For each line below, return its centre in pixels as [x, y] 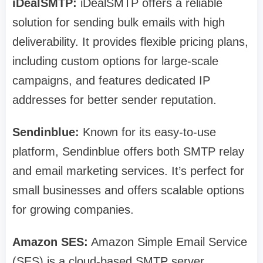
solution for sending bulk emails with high [119, 23]
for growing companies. [73, 210]
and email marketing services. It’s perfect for [128, 171]
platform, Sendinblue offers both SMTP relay [128, 152]
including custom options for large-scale [115, 61]
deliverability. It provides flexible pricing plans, [130, 42]
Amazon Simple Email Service [168, 242]
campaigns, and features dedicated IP [111, 81]
